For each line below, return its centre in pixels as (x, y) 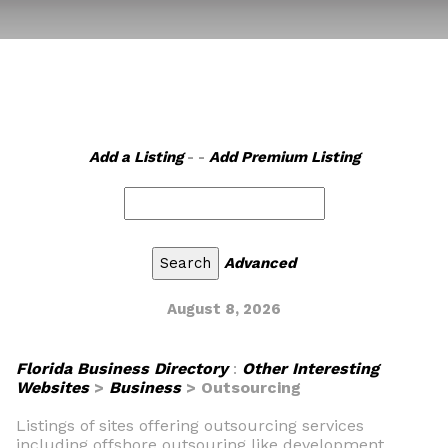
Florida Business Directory (122, 368)
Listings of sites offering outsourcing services (190, 425)
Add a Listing (135, 157)
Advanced (260, 263)
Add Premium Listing (284, 157)
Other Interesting (310, 368)
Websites (52, 387)
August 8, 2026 (224, 309)
